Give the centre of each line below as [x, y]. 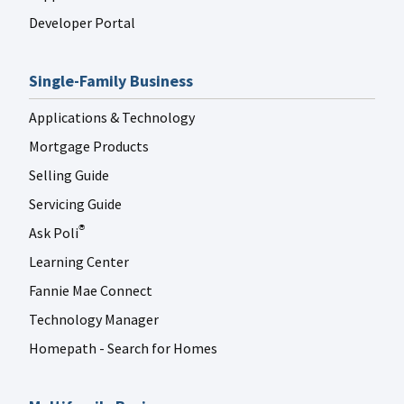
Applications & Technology [112, 117]
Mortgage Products [89, 146]
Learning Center [79, 261]
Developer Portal [82, 22]
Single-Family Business [111, 80]
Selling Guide [69, 174]
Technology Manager [94, 319]
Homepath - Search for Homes [123, 348]
